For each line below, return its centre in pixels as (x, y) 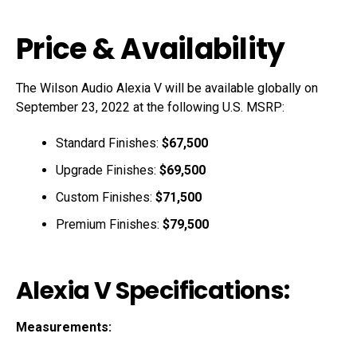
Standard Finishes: (109, 143)
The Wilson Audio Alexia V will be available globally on (167, 88)
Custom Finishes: (106, 197)
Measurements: (64, 327)
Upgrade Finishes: (108, 170)
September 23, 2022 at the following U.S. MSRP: (150, 107)
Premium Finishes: (109, 224)
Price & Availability (151, 49)
